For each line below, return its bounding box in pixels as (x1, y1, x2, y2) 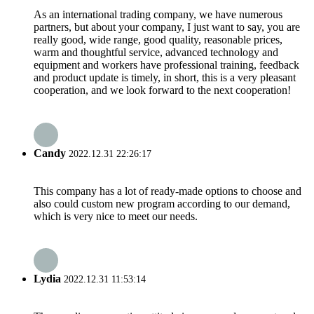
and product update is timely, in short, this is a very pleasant (34, 71, 296, 84)
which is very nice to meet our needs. (34, 210, 198, 222)
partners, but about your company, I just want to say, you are (34, 21, 300, 34)
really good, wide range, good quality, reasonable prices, (34, 34, 282, 46)
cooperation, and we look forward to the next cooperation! (34, 84, 291, 97)
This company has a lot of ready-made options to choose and (34, 184, 301, 197)
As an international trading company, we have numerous (34, 8, 282, 21)
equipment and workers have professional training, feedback (34, 59, 299, 71)
